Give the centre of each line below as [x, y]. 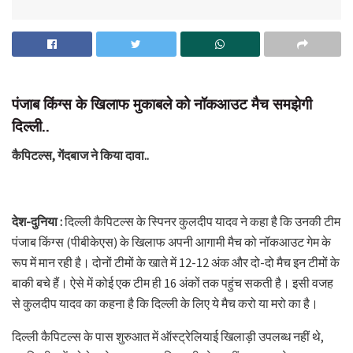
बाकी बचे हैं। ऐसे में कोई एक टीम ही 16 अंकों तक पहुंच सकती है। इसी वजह [173, 282]
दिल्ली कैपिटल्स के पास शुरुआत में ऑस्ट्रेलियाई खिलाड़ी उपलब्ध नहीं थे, [168, 336]
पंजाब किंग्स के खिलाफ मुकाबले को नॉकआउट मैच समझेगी [162, 104]
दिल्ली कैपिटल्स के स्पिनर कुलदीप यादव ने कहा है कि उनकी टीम [201, 221]
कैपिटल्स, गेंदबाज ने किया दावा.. [80, 155]
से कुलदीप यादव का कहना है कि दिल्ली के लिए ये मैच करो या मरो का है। [165, 303]
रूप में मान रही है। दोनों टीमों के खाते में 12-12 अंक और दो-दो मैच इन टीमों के [176, 262]
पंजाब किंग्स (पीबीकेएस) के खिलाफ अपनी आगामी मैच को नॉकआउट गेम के [171, 242]
